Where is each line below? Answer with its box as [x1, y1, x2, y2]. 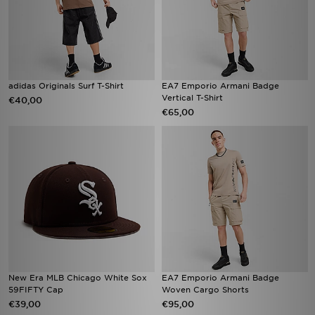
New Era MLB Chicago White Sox [8, 273, 147, 283]
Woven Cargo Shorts [162, 285, 249, 295]
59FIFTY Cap [8, 285, 63, 295]
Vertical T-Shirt [162, 93, 223, 103]
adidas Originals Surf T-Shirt [8, 81, 124, 91]
